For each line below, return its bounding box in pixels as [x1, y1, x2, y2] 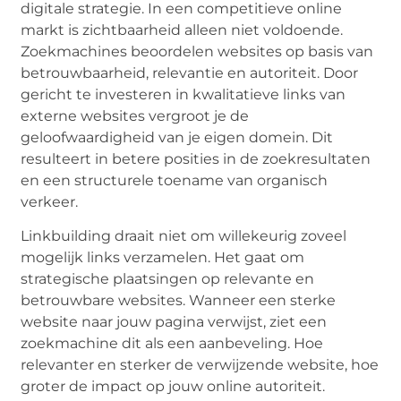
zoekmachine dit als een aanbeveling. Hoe [21, 335, 324, 353]
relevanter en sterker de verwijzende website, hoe [21, 356, 380, 374]
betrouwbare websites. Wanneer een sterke [21, 292, 337, 310]
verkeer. [21, 192, 79, 210]
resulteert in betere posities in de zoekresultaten [21, 149, 371, 167]
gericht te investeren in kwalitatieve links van [21, 85, 346, 103]
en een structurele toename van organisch [21, 171, 328, 189]
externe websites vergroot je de [21, 107, 250, 124]
